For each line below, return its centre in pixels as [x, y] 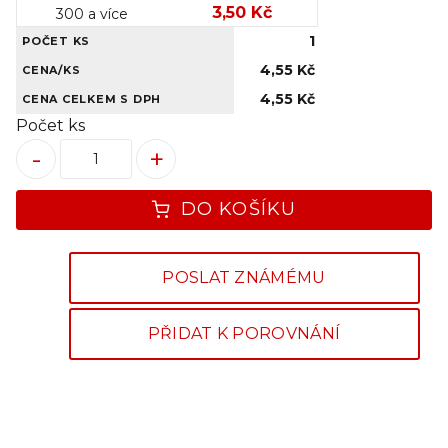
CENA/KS [51, 69]
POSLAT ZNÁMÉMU [244, 277]
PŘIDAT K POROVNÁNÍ [244, 333]
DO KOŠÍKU [238, 209]
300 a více [92, 13]
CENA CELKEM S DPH [92, 98]
